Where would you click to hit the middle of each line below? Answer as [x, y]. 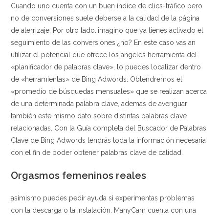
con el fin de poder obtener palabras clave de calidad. [97, 153]
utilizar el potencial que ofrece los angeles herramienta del [104, 55]
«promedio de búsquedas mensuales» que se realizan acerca [109, 91]
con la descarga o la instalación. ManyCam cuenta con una [104, 210]
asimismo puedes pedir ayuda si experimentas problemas [103, 198]
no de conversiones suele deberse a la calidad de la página [105, 18]
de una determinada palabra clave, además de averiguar [99, 104]
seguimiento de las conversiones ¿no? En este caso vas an [103, 43]
